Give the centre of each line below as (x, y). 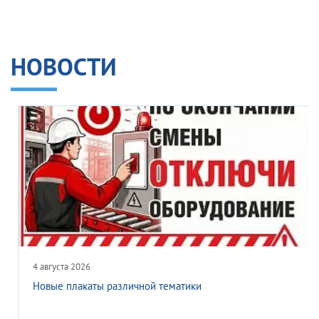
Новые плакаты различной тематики (117, 286)
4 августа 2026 (62, 267)
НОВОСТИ (64, 66)
